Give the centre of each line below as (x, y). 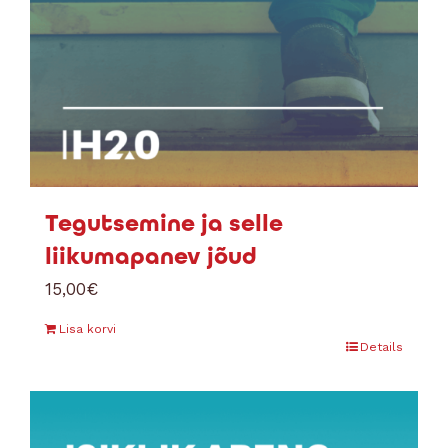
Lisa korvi (87, 329)
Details (381, 347)
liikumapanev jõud (151, 256)
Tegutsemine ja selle (164, 223)
